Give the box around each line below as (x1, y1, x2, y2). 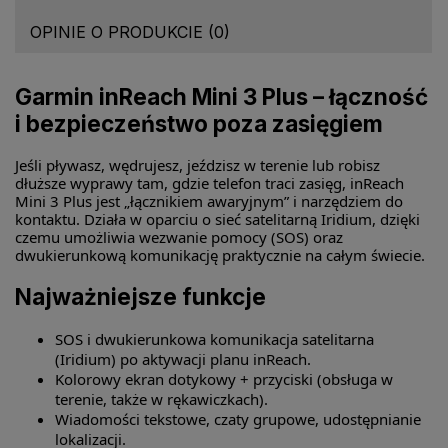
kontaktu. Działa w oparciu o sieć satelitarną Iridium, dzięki (15, 209, 420, 230)
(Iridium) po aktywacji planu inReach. (55, 348, 311, 369)
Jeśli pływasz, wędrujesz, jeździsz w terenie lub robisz (15, 155, 380, 176)
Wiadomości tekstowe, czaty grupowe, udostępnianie (55, 408, 421, 429)
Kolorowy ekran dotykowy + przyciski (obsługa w (55, 368, 393, 389)
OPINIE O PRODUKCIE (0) (30, 22, 230, 43)
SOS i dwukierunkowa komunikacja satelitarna (55, 328, 374, 349)
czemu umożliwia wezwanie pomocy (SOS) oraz (15, 227, 343, 248)
